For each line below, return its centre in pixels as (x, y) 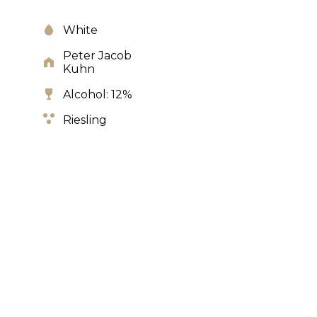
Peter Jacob (97, 56)
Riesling (85, 120)
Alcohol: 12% (97, 94)
